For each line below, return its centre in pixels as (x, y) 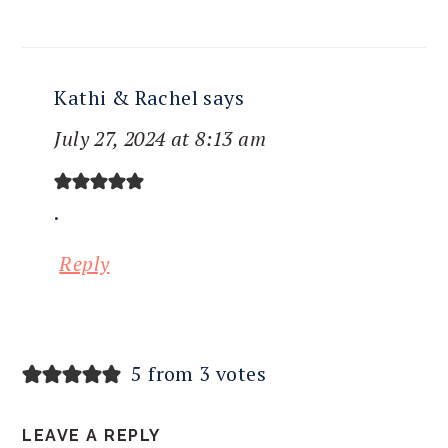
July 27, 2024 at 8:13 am (160, 139)
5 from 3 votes (198, 374)
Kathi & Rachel (126, 98)
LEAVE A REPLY (91, 436)
